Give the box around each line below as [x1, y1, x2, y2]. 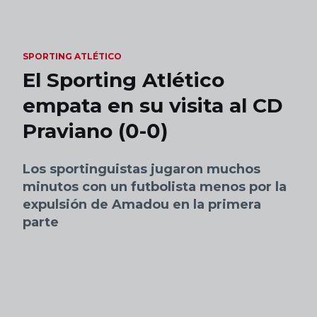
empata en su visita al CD [23, 93, 283, 117]
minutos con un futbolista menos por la [23, 179, 287, 195]
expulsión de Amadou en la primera [23, 197, 261, 212]
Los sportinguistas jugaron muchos [23, 161, 260, 177]
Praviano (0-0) [23, 119, 168, 143]
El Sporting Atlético [23, 68, 224, 92]
